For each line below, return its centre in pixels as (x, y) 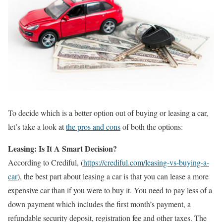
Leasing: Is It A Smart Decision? (62, 148)
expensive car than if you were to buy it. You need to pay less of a (110, 190)
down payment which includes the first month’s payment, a (99, 204)
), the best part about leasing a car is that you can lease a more (113, 176)
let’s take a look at (37, 126)
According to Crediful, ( (46, 162)
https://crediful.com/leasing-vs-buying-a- (146, 162)
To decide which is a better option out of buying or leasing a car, (108, 112)
